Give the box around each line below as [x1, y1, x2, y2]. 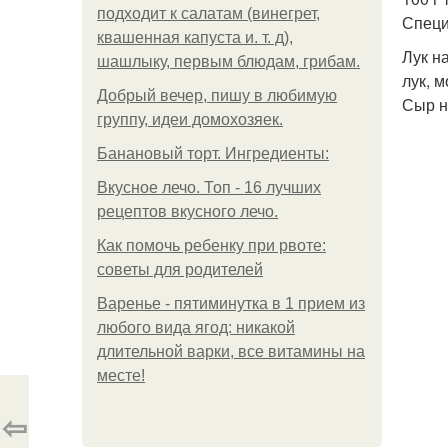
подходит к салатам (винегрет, [97, 5, 320, 22]
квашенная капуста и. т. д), [97, 29, 293, 46]
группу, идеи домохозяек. [97, 111, 283, 128]
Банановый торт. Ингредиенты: [97, 145, 329, 162]
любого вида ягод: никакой [97, 319, 295, 336]
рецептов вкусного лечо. [97, 203, 278, 220]
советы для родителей [97, 261, 263, 278]
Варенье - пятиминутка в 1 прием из [97, 295, 365, 312]
